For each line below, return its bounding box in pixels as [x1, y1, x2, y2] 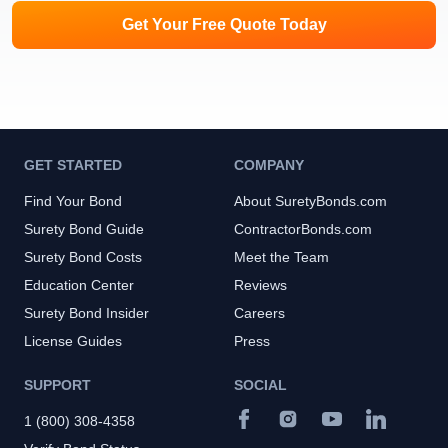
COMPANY [234, 156, 304, 173]
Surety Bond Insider [24, 304, 149, 321]
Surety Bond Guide [24, 220, 144, 237]
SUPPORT [24, 376, 91, 393]
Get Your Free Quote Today [121, 15, 327, 33]
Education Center [24, 276, 134, 293]
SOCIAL [234, 376, 287, 393]
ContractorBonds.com [234, 220, 372, 237]
